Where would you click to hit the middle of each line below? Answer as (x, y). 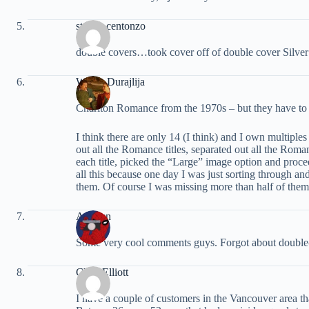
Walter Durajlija (110, 81)
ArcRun (93, 216)
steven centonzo (111, 26)
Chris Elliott (102, 272)
